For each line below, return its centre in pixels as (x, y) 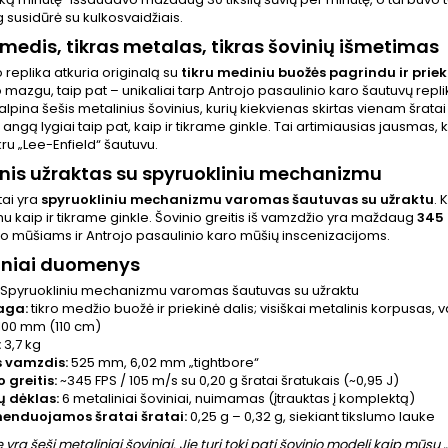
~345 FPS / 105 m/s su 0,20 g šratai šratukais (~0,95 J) (228, 380)
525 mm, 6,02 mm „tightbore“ (163, 362)
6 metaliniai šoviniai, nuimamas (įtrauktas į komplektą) (237, 398)
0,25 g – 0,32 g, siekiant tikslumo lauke (311, 416)
